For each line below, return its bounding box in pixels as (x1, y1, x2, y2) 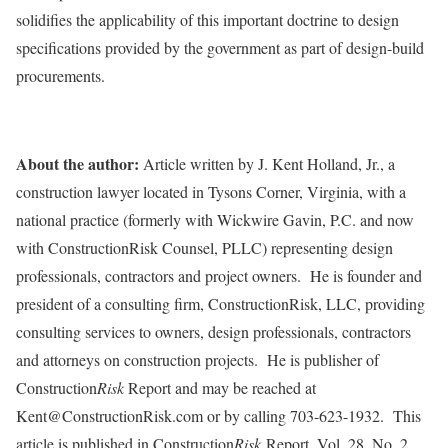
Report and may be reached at (124, 377, 316, 398)
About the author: (16, 152, 139, 175)
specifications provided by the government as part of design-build (16, 37, 424, 58)
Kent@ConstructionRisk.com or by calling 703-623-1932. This (16, 405, 421, 426)
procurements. (16, 65, 105, 86)
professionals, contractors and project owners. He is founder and (16, 265, 422, 286)
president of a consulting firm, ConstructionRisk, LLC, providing (16, 293, 425, 314)
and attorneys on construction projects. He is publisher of (16, 349, 379, 370)
